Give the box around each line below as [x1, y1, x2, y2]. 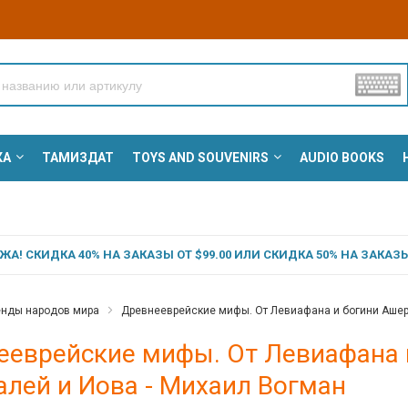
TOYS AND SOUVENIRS [131, 150, 269, 166]
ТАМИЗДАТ [41, 150, 114, 166]
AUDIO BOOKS [299, 150, 384, 166]
